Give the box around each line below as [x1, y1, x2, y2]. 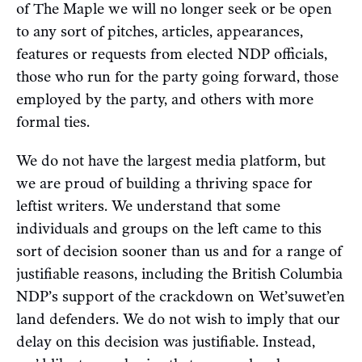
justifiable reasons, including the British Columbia [16, 264, 343, 283]
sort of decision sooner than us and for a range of [16, 242, 342, 260]
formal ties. [16, 112, 94, 131]
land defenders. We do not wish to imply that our [16, 309, 340, 328]
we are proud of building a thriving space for [16, 174, 313, 192]
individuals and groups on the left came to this [16, 219, 322, 238]
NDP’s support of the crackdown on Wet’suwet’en [16, 287, 345, 305]
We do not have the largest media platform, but [16, 151, 326, 170]
